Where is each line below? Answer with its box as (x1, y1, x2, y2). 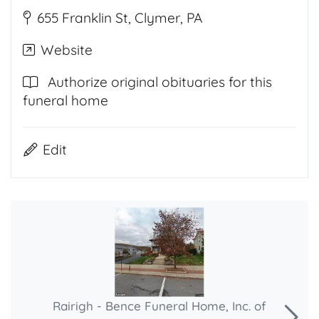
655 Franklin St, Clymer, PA (37, 9, 202, 26)
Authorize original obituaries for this (48, 73, 272, 90)
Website (41, 41, 93, 58)
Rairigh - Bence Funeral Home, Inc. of (53, 298, 266, 313)
